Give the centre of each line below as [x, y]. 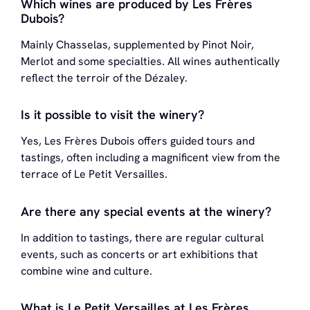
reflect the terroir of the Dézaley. [104, 77]
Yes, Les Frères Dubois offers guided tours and [138, 141]
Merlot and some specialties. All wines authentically [150, 61]
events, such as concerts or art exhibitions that [139, 254]
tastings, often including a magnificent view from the [151, 158]
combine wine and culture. [86, 271]
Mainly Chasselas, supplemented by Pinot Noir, [137, 44]
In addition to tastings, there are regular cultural [142, 237]
